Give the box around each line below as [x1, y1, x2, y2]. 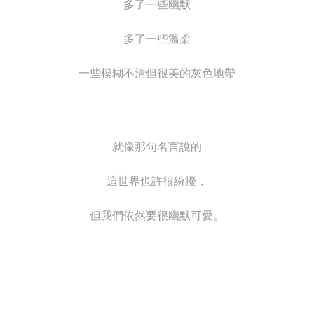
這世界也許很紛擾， [107, 175, 207, 189]
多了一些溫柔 [123, 32, 191, 46]
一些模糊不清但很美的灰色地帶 [78, 67, 235, 81]
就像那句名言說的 [112, 140, 202, 154]
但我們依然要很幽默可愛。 [90, 209, 224, 223]
